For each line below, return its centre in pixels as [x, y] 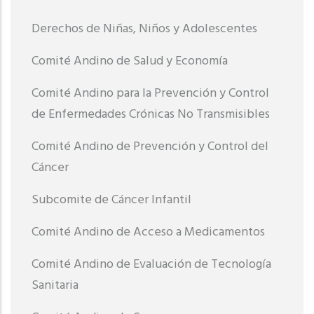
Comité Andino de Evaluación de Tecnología [151, 265]
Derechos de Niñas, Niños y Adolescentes [144, 29]
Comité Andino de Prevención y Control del [150, 147]
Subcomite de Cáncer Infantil [111, 200]
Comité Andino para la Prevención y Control [150, 94]
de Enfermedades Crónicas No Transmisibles [151, 115]
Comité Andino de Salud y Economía [130, 61]
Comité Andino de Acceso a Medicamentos [148, 232]
